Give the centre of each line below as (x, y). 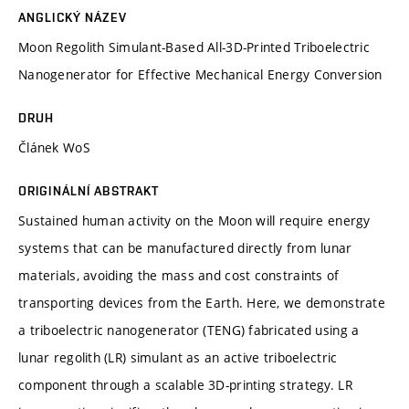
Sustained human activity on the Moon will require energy (194, 220)
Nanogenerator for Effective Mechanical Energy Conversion (200, 74)
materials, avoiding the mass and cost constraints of (179, 275)
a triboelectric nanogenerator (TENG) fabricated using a (189, 330)
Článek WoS (54, 147)
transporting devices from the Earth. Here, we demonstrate (202, 302)
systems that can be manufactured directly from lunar (185, 247)
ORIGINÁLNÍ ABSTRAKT (89, 190)
